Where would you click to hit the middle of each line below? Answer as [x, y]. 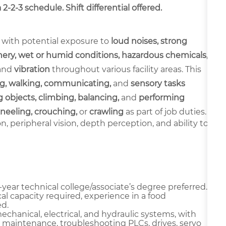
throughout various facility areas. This [126, 69]
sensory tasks [158, 83]
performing [162, 97]
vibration [32, 69]
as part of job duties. [165, 111]
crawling [106, 111]
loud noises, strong [149, 41]
